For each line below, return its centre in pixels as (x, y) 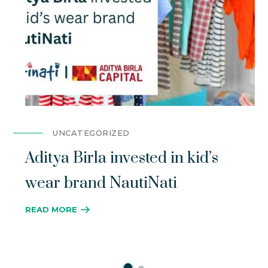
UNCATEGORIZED (91, 133)
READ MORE (51, 210)
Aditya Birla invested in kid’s (122, 158)
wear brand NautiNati (101, 183)
